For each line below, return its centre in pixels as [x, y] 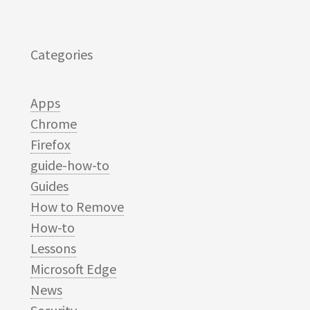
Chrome [54, 123]
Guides [49, 185]
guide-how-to [70, 165]
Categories [62, 54]
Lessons [53, 248]
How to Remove [77, 206]
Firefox [51, 144]
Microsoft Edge [73, 268]
